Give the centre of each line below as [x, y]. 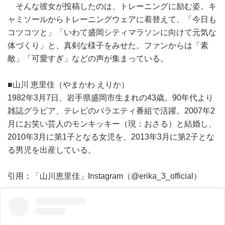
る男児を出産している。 [52, 150]
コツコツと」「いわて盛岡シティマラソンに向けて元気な [112, 32]
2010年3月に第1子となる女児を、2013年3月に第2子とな [111, 137]
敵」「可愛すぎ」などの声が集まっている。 [88, 59]
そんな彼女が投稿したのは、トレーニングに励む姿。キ [112, 6]
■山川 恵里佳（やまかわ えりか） [68, 85]
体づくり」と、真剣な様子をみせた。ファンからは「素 [108, 45]
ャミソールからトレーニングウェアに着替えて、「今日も [112, 19]
